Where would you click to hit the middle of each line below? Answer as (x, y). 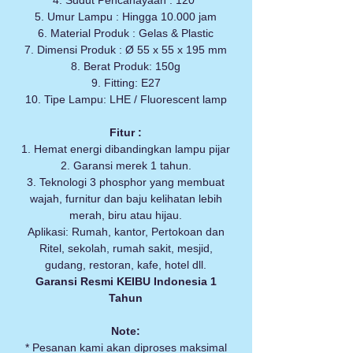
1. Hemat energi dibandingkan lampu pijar (126, 149)
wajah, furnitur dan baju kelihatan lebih (126, 199)
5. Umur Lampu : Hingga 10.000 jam (126, 17)
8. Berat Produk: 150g (126, 67)
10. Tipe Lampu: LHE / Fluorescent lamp (126, 100)
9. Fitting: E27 (126, 83)
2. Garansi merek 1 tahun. (126, 166)
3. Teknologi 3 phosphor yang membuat (126, 182)
